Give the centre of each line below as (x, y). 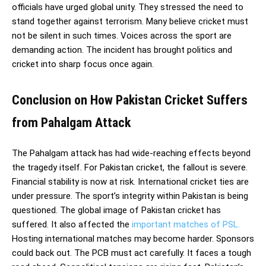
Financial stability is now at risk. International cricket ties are (130, 181)
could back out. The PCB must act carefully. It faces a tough (132, 253)
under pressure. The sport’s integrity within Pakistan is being (130, 196)
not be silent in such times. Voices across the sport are (122, 35)
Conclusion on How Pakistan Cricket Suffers (130, 100)
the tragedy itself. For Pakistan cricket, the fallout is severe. (130, 167)
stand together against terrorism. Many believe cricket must (130, 21)
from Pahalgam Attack (71, 122)
